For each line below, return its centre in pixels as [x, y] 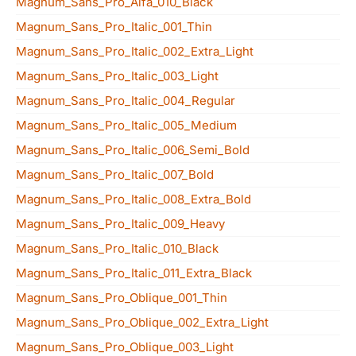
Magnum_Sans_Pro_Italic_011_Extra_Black [134, 273]
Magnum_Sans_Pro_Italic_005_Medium [126, 125]
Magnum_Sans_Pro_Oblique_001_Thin [122, 298]
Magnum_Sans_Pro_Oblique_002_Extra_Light [142, 322]
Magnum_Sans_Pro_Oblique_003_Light [125, 347]
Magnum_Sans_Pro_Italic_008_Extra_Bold [133, 199]
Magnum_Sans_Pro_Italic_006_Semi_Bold [133, 150]
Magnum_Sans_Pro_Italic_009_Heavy [120, 224]
